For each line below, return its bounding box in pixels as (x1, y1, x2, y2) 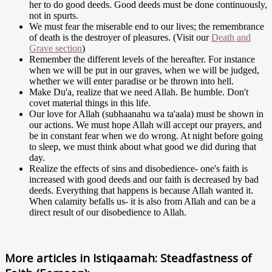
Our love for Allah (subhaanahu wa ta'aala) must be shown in (29, 108, 263, 119)
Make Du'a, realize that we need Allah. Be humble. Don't (29, 86, 248, 97)
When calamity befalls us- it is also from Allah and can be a (29, 195, 256, 206)
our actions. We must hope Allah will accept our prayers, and (29, 119, 262, 130)
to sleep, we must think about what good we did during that (29, 141, 256, 152)
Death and (211, 32, 251, 42)
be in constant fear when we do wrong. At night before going (29, 130, 263, 141)
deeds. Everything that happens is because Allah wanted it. (29, 185, 253, 195)
